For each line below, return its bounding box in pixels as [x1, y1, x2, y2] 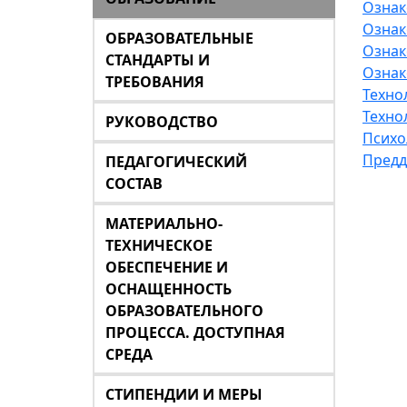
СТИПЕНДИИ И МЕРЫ [105, 384, 263, 404]
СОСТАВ [105, 174, 163, 194]
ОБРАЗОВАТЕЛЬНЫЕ [105, 28, 253, 48]
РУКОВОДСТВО [105, 112, 218, 132]
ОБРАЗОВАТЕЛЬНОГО [105, 301, 263, 321]
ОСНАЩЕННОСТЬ [105, 279, 232, 299]
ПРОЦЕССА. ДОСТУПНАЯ [105, 323, 285, 342]
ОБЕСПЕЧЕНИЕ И [105, 257, 228, 277]
